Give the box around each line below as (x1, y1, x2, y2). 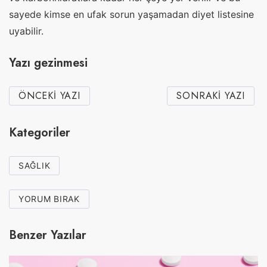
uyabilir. (9, 24, 44, 37)
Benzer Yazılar (9, 226, 86, 244)
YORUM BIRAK (18, 193, 80, 204)
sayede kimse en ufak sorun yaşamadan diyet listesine (9, 8, 254, 20)
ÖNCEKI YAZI (18, 89, 80, 103)
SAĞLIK (18, 160, 51, 170)
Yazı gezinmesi (9, 54, 88, 72)
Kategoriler (9, 123, 70, 141)
